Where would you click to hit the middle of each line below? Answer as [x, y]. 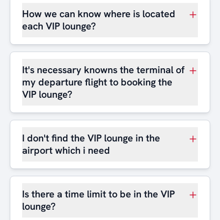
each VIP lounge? [59, 26]
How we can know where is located [99, 14]
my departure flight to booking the [97, 82]
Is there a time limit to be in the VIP [98, 194]
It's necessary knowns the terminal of [103, 70]
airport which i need [66, 150]
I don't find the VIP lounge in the [91, 138]
